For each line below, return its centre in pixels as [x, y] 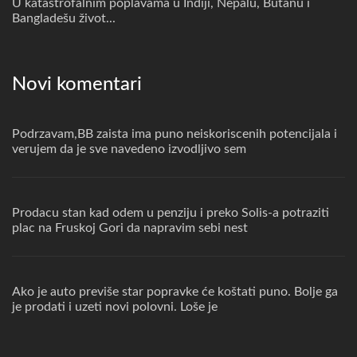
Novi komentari [77, 84]
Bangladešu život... [64, 18]
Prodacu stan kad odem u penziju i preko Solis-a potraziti [171, 212]
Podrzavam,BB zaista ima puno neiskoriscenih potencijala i [175, 133]
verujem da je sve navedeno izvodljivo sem [129, 149]
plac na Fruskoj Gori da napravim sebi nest [130, 228]
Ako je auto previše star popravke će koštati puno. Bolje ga [175, 291]
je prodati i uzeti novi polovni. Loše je [115, 306]
